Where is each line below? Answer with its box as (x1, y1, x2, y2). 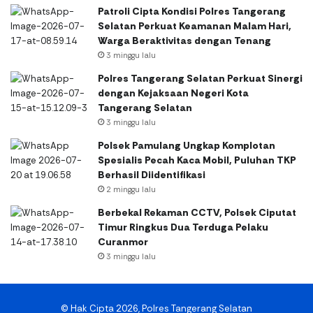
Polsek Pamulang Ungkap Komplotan (98, 138, 275, 152)
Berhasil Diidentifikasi (98, 168, 205, 181)
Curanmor (98, 235, 148, 248)
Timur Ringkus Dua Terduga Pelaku (98, 220, 268, 233)
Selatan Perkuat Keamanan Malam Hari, (98, 19, 291, 32)
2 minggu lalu (106, 184, 156, 194)
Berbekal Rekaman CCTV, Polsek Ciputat (98, 205, 296, 219)
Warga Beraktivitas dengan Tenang (98, 34, 271, 47)
